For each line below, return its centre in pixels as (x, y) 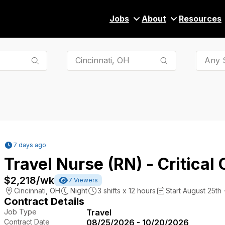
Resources (200, 18)
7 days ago (29, 145)
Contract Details (44, 201)
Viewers (85, 180)
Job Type (20, 211)
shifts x (115, 190)
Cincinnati (30, 190)
